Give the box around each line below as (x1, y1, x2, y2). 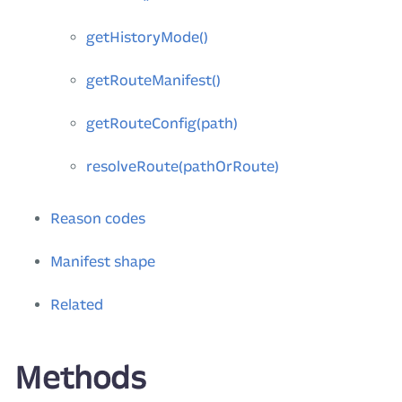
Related (50, 296, 103, 313)
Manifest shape (50, 253, 155, 270)
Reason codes (50, 210, 145, 227)
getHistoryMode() (86, 29, 208, 46)
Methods (14, 360, 146, 397)
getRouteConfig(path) (86, 115, 238, 132)
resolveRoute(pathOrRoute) (86, 158, 279, 175)
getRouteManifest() (86, 72, 221, 89)
